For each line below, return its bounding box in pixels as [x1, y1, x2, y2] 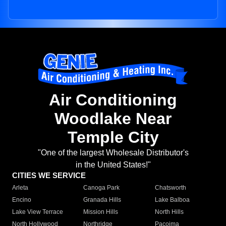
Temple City [67, 128, 159, 147]
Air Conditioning [49, 91, 177, 109]
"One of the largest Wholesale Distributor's [37, 148, 189, 157]
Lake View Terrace [12, 208, 63, 216]
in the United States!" [75, 160, 151, 169]
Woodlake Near [54, 109, 172, 128]
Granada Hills [83, 196, 122, 204]
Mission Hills [83, 208, 119, 216]
